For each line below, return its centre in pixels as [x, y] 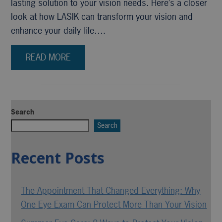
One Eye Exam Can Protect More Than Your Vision [114, 204]
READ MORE [48, 57]
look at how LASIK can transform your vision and [102, 17]
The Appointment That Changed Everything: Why [111, 190]
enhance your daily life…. [58, 30]
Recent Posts [58, 158]
